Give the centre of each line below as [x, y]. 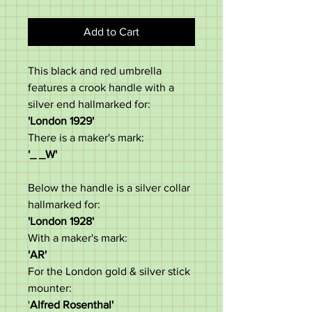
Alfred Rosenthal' [72, 305]
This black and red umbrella [95, 71]
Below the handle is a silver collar [109, 188]
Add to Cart [111, 32]
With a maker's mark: [78, 238]
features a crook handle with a [101, 87]
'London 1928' [61, 221]
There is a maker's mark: [86, 138]
